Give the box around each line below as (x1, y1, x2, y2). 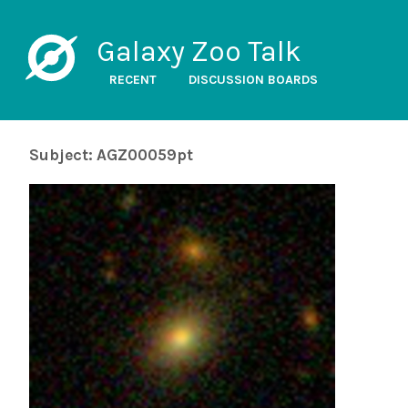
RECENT (108, 72, 157, 87)
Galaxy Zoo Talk (96, 35, 301, 68)
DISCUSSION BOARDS (188, 72, 318, 87)
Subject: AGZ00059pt (29, 146, 193, 164)
